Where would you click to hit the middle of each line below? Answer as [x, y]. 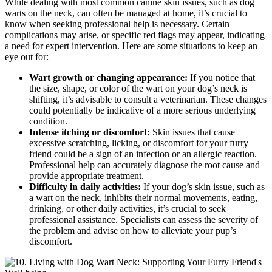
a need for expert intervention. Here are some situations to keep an [131, 46]
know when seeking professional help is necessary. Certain [117, 24]
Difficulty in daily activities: [85, 187]
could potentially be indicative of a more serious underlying [142, 110]
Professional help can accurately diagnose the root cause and [144, 165]
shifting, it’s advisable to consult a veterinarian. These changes [148, 100]
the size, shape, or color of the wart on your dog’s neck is [138, 89]
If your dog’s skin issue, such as [203, 187]
